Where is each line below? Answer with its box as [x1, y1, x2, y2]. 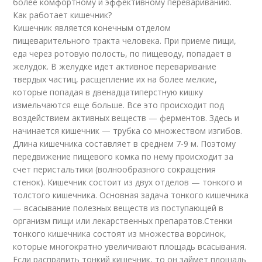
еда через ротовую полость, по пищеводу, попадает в [13, 48, 232, 60]
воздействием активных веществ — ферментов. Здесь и [13, 112, 240, 124]
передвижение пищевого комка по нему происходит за [13, 151, 234, 163]
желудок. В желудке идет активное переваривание [13, 61, 217, 73]
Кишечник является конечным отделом [13, 22, 171, 34]
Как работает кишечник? [13, 9, 112, 21]
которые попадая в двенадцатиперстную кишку [13, 87, 204, 98]
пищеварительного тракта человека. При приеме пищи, [13, 35, 237, 47]
